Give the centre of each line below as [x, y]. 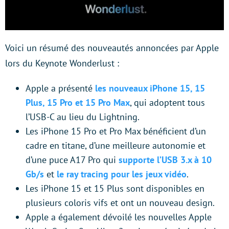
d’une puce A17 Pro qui [72, 160]
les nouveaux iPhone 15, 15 [149, 88]
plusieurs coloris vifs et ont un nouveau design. [120, 203]
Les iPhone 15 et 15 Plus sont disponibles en [115, 189]
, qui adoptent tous [167, 103]
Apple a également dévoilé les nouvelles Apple [119, 217]
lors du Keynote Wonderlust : [62, 63]
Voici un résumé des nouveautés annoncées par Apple [112, 48]
